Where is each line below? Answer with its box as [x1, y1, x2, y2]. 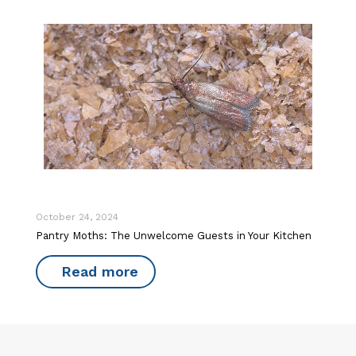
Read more [61, 263, 138, 281]
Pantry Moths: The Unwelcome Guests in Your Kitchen [36, 230, 311, 242]
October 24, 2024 [36, 211, 118, 223]
